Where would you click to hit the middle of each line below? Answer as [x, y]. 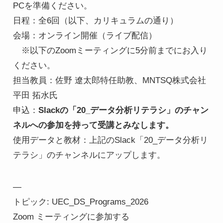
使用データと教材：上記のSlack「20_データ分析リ [110, 140]
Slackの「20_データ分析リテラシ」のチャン [123, 110]
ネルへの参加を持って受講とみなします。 [93, 125]
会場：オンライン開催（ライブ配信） [85, 35]
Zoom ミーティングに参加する [71, 217]
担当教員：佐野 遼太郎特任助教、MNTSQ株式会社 [109, 80]
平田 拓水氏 [35, 95]
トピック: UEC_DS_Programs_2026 [80, 202]
